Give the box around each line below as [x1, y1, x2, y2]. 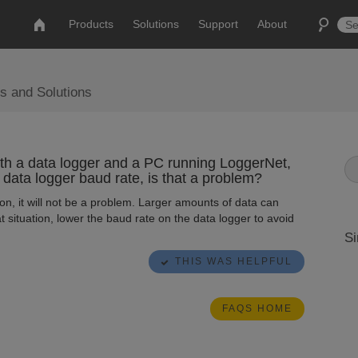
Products [69, 18, 114, 30]
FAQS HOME [221, 303, 292, 314]
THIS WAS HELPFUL [174, 256, 292, 267]
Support [198, 18, 239, 30]
